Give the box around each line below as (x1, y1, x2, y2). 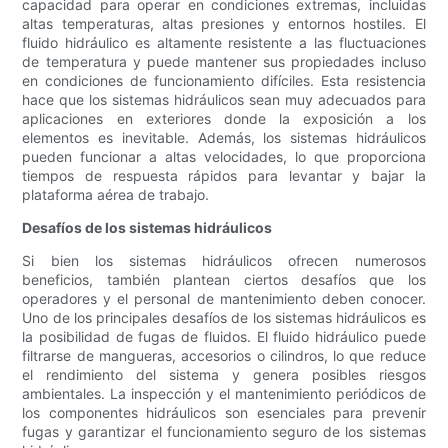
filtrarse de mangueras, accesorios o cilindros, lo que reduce (22, 347, 426, 365)
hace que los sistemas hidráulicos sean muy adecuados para (22, 91, 426, 109)
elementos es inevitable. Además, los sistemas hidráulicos (22, 129, 426, 147)
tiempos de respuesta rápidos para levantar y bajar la (22, 167, 426, 185)
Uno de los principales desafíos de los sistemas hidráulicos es (22, 309, 426, 327)
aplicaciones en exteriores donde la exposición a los (22, 110, 426, 128)
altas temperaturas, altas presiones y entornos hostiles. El (22, 15, 426, 33)
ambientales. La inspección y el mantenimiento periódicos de (22, 385, 426, 403)
